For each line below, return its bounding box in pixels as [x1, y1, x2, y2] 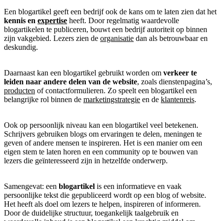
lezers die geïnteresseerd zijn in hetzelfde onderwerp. [4, 156, 168, 165]
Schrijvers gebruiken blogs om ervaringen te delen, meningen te [4, 129, 202, 138]
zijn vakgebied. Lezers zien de [4, 34, 100, 42]
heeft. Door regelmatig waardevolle [67, 16, 179, 25]
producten [4, 86, 35, 95]
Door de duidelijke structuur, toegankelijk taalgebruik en [4, 208, 179, 217]
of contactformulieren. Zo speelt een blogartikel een [35, 86, 197, 95]
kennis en [4, 16, 37, 25]
